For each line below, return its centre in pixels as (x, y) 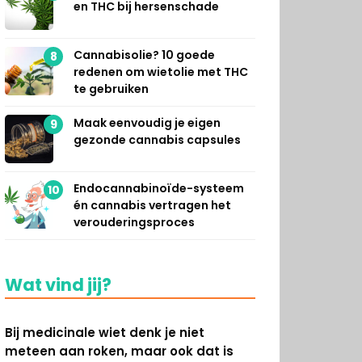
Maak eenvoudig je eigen (147, 122)
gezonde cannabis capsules (157, 139)
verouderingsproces (134, 222)
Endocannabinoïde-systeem (159, 188)
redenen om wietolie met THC (161, 72)
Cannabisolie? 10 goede (144, 55)
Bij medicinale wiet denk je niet (105, 332)
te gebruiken (111, 88)
